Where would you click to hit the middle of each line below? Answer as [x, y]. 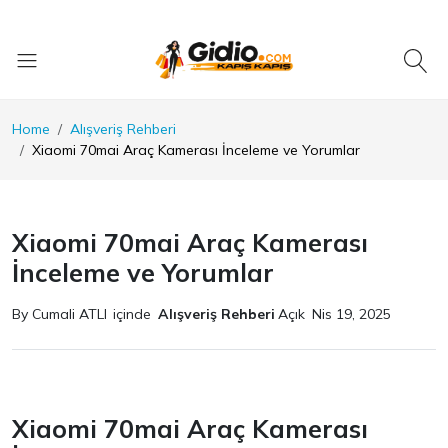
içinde [132, 314]
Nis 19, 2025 [351, 314]
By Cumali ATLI [59, 314]
